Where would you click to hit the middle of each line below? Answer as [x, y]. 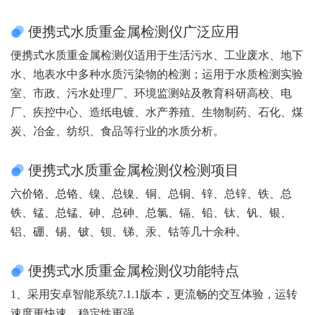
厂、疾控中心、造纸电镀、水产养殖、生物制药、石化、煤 [157, 112]
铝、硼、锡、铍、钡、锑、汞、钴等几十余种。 [129, 231]
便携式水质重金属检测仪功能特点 [134, 270]
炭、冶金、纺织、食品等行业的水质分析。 [117, 131]
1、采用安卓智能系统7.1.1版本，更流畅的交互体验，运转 [154, 294]
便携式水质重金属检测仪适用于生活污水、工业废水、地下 [157, 55]
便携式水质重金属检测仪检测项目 [134, 170]
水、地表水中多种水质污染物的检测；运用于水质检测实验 [157, 74]
